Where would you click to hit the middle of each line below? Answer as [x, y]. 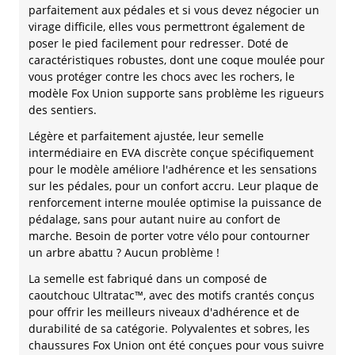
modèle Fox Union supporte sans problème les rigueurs [176, 94]
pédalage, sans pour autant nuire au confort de [155, 219]
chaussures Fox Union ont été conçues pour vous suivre [176, 345]
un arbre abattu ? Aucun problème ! [124, 253]
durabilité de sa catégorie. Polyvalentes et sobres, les [169, 329]
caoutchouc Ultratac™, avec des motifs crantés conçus [172, 296]
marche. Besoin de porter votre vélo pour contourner [169, 236]
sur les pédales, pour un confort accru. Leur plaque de [174, 186]
